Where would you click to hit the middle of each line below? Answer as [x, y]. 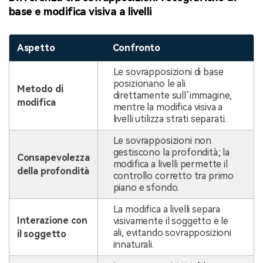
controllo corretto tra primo [173, 176]
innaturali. [133, 244]
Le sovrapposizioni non [162, 140]
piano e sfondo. [146, 187]
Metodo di [40, 89]
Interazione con [52, 220]
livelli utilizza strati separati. [170, 119]
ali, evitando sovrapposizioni [172, 232]
